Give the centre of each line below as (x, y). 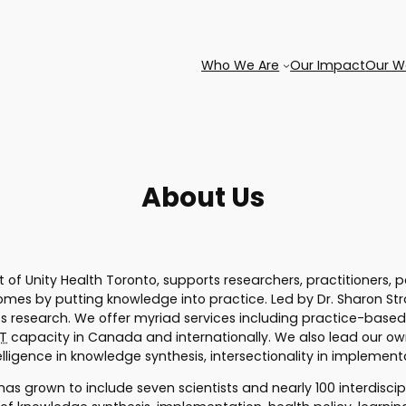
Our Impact (328, 65)
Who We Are (241, 65)
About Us (203, 197)
